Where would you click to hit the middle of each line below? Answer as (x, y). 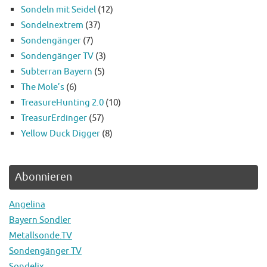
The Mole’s (43, 87)
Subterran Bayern (57, 72)
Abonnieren (44, 177)
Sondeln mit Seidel (58, 10)
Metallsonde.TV (41, 236)
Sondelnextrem (52, 25)
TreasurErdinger (54, 118)
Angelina (27, 205)
